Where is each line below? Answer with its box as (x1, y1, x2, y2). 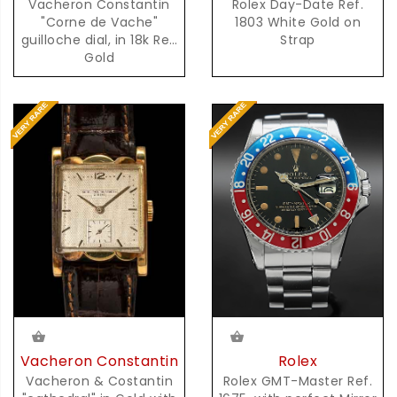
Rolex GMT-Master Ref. (222, 371, 373, 390)
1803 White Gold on (235, 13, 361, 32)
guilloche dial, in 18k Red (20, 31, 115, 50)
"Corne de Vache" (41, 13, 158, 32)
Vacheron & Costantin (26, 372, 173, 391)
